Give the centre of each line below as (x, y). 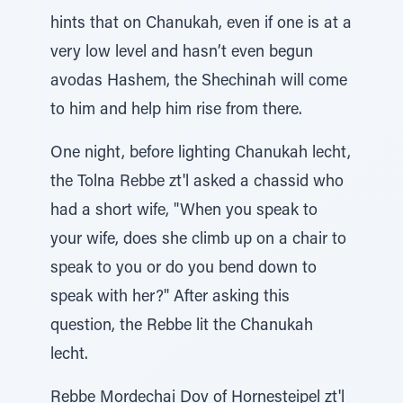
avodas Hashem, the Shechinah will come (199, 82)
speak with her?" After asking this (170, 298)
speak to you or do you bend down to (184, 269)
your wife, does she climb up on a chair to (198, 240)
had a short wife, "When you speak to (184, 211)
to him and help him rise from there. (176, 111)
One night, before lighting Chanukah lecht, (201, 154)
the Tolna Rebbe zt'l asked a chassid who (197, 183)
